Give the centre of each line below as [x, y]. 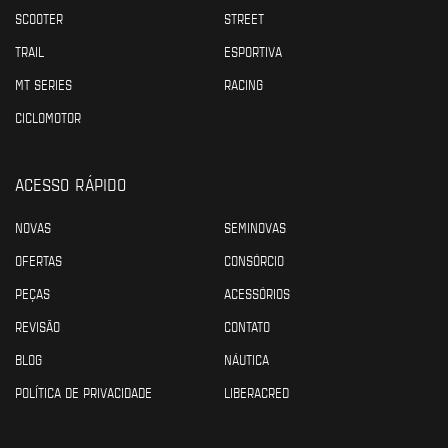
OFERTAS [38, 260]
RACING [243, 84]
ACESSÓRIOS [257, 293]
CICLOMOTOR [48, 117]
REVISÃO [37, 326]
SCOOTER [39, 18]
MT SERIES [43, 84]
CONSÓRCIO [254, 260]
